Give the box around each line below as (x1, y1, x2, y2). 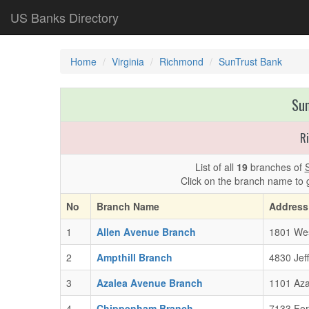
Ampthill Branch (97, 250, 172, 264)
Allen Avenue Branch (97, 225, 196, 239)
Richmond (159, 54, 203, 68)
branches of (247, 160, 305, 174)
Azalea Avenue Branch (97, 276, 203, 290)
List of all (195, 160, 237, 174)
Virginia (112, 54, 144, 68)
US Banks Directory (10, 8, 119, 26)
